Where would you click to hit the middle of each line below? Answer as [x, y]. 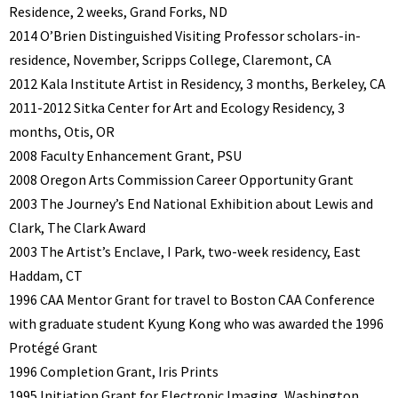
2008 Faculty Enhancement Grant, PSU [125, 156]
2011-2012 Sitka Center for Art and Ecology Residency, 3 [177, 108]
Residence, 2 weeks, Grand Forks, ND [118, 12]
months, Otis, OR [62, 132]
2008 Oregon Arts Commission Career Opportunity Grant [181, 180]
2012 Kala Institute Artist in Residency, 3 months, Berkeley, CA [197, 84]
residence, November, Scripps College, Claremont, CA [170, 60]
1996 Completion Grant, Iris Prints [114, 372]
